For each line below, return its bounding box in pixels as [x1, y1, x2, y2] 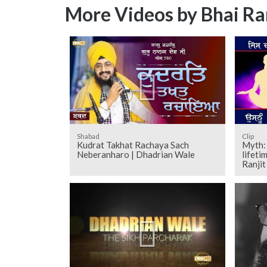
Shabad [76, 132, 100, 140]
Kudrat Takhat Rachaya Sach [76, 139, 189, 150]
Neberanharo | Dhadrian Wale [76, 148, 195, 160]
